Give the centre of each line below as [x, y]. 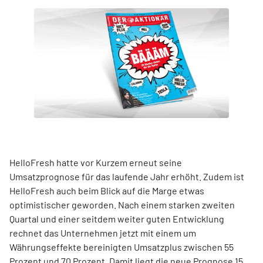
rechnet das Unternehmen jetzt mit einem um [103, 233]
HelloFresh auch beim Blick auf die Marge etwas [107, 191]
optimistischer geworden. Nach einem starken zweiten [122, 205]
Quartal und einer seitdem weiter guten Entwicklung [117, 219]
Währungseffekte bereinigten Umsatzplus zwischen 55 [122, 247]
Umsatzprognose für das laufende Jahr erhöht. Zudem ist [127, 177]
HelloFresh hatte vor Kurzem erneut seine [96, 163]
